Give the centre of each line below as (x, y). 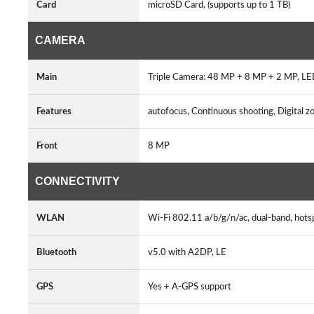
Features (54, 111)
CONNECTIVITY (77, 181)
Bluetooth (56, 252)
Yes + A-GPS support (192, 287)
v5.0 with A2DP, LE (189, 252)
